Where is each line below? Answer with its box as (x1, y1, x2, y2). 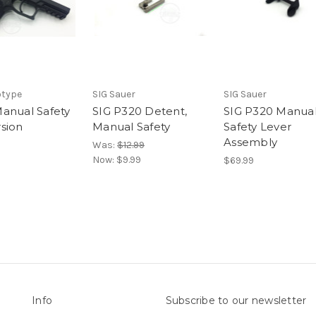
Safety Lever (224, 120, 291, 134)
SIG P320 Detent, (92, 104, 187, 119)
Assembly (224, 135, 277, 150)
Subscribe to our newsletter (165, 294, 307, 308)
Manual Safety (92, 120, 171, 134)
